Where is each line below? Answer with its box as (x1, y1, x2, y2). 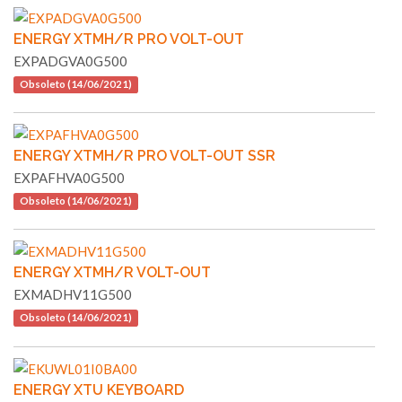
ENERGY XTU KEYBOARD (13, 381, 184, 399)
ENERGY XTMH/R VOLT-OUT (13, 264, 211, 282)
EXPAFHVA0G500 (13, 170, 125, 187)
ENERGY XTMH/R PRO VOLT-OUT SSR (13, 147, 275, 165)
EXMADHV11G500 (13, 286, 132, 303)
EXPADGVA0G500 (13, 53, 127, 70)
